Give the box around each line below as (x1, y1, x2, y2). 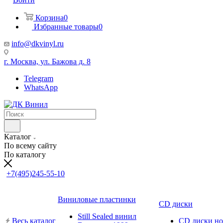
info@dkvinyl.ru (11, 39, 64, 48)
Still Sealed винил (78, 212, 136, 221)
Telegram (24, 74, 53, 83)
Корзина (35, 13, 64, 22)
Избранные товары (34, 22, 99, 31)
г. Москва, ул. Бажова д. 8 (4, 57, 91, 66)
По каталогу (4, 150, 46, 159)
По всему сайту (4, 141, 57, 150)
